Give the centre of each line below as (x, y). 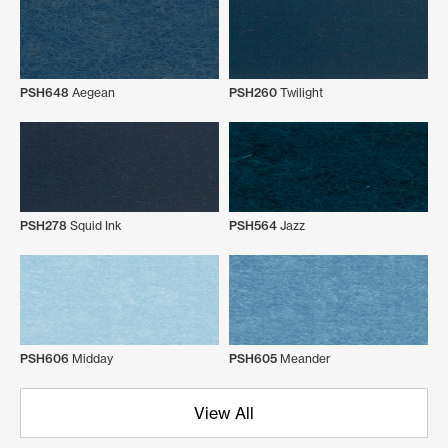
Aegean (92, 92)
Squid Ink (94, 225)
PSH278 (43, 225)
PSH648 (44, 92)
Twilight (300, 92)
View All (224, 413)
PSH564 (253, 225)
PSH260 (253, 92)
